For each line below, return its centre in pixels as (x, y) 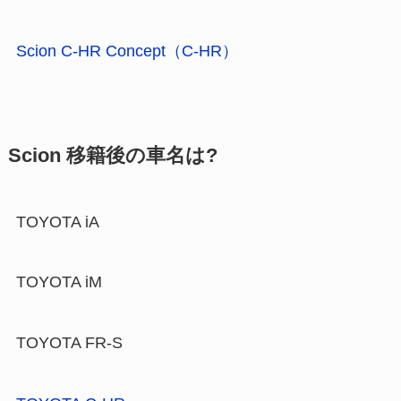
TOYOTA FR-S (69, 343)
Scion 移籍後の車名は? (112, 155)
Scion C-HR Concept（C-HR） (127, 51)
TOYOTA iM (59, 282)
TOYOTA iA (57, 222)
